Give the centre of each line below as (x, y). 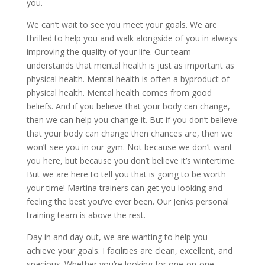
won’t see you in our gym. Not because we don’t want (129, 147)
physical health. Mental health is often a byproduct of (128, 79)
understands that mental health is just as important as (130, 65)
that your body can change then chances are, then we (129, 133)
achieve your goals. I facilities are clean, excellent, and (129, 251)
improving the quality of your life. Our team (109, 52)
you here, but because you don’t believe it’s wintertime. (131, 161)
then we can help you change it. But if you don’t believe (132, 120)
